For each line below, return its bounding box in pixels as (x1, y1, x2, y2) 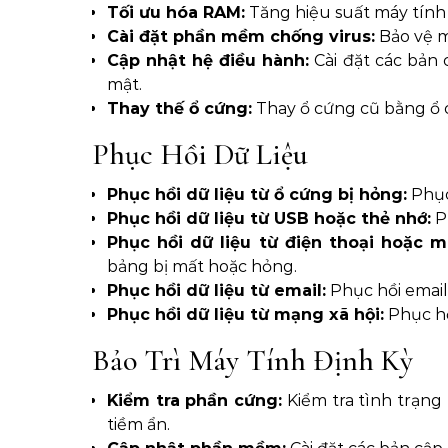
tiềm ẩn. (107, 415, 170, 435)
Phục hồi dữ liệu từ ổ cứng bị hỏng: (107, 185, 407, 205)
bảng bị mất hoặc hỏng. (107, 257, 297, 277)
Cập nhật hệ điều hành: (107, 51, 310, 71)
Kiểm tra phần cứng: (107, 391, 283, 411)
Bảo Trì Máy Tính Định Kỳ (92, 342, 413, 380)
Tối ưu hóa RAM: (107, 3, 245, 23)
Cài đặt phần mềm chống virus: (107, 27, 375, 47)
